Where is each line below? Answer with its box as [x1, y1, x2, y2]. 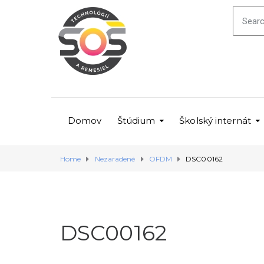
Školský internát [179, 115, 251, 126]
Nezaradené [94, 154, 136, 163]
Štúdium [117, 115, 156, 126]
